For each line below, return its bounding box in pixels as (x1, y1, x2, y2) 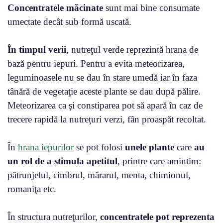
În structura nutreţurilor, (7, 211, 100, 222)
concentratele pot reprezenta (100, 211, 215, 222)
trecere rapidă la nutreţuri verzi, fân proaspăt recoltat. (7, 113, 206, 124)
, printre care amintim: (117, 155, 201, 166)
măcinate (66, 2, 103, 13)
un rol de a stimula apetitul (7, 155, 117, 166)
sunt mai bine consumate (103, 2, 200, 13)
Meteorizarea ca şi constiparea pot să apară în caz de (7, 100, 203, 111)
